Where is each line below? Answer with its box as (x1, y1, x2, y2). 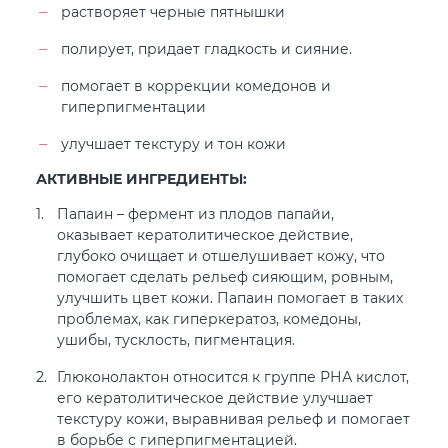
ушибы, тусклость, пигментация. (57, 330, 295, 349)
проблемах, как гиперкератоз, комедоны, (57, 309, 361, 328)
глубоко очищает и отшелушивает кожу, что (57, 246, 385, 265)
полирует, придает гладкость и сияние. (61, 39, 352, 58)
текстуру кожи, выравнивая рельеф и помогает (57, 409, 410, 428)
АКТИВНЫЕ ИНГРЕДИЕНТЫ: (36, 169, 247, 188)
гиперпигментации (61, 97, 206, 116)
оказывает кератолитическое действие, (57, 225, 353, 244)
